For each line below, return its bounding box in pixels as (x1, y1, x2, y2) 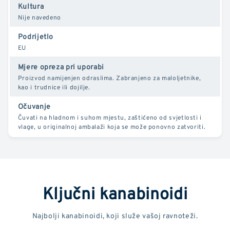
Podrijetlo (17, 31, 54, 42)
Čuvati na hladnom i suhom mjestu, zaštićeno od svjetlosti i (17, 112, 202, 123)
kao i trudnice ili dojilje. (17, 82, 90, 92)
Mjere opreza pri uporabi (17, 61, 104, 72)
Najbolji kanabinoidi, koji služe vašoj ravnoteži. (32, 210, 198, 221)
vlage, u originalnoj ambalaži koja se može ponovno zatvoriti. (17, 122, 206, 132)
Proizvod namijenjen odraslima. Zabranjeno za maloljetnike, (17, 73, 201, 83)
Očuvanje (17, 101, 51, 112)
